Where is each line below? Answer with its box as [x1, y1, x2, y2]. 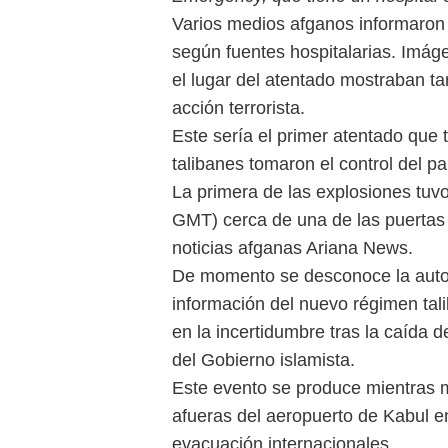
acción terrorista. [172, 97, 305, 118]
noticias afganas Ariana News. [172, 237, 413, 258]
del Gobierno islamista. [172, 349, 355, 370]
